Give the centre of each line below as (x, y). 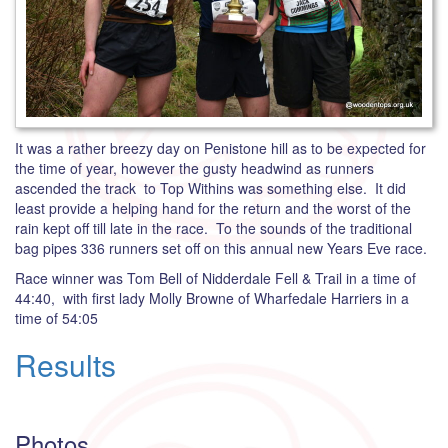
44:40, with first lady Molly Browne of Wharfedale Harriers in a (212, 298)
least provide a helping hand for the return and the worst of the (213, 208)
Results (65, 365)
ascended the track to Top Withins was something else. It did (210, 188)
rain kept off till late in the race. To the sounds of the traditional (213, 228)
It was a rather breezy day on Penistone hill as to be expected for (220, 148)
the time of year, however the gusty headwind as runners (194, 168)
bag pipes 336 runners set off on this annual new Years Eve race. (221, 248)
